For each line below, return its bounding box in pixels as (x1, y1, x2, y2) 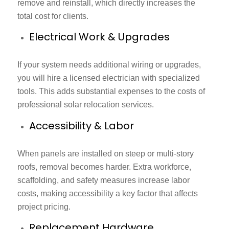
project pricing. (17, 202, 71, 211)
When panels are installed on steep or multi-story (17, 149, 194, 158)
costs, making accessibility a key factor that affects (17, 189, 198, 198)
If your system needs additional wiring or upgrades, (17, 60, 201, 70)
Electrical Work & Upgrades (29, 30, 170, 44)
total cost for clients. (17, 11, 88, 20)
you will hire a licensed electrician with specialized (17, 74, 200, 83)
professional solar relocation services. (17, 100, 154, 109)
